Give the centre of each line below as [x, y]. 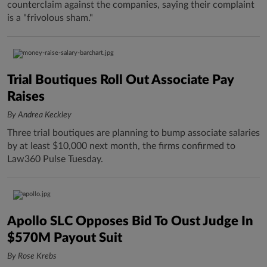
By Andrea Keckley [39, 115]
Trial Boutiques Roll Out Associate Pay [120, 80]
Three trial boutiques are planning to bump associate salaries [133, 133]
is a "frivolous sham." [50, 18]
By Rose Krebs [32, 256]
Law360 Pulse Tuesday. [55, 159]
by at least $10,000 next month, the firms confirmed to [121, 146]
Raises [26, 97]
